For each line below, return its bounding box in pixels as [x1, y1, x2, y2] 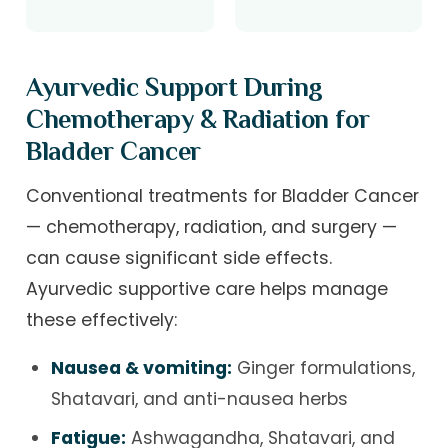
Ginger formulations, [231, 356, 415, 381]
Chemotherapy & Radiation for [26, 103, 370, 134]
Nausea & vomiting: [50, 356, 232, 381]
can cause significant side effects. [26, 245, 333, 270]
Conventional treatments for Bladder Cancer [26, 183, 420, 208]
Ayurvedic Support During [26, 71, 323, 102]
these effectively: [26, 307, 178, 332]
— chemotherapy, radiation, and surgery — [26, 214, 398, 239]
